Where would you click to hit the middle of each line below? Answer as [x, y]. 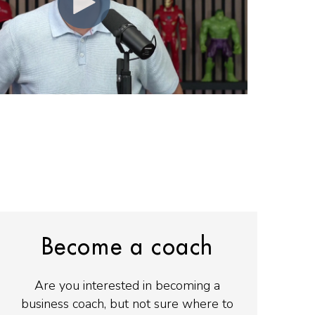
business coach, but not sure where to [128, 303]
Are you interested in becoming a [128, 285]
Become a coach [128, 247]
